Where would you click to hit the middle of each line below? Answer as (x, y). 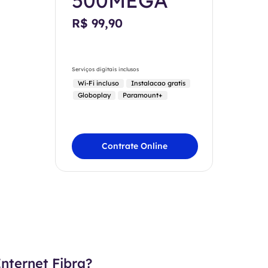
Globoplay (94, 95)
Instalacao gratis (158, 83)
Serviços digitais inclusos (105, 69)
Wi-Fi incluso (98, 83)
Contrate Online (135, 146)
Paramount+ (142, 95)
